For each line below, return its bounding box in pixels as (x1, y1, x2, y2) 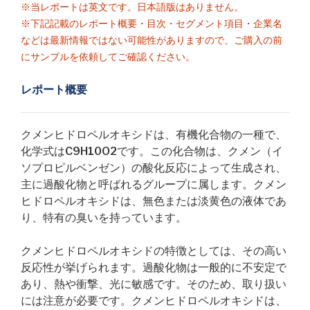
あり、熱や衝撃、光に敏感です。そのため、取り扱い (21, 277, 286, 291)
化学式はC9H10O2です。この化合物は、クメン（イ (21, 145, 283, 158)
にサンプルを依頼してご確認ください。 (21, 51, 195, 63)
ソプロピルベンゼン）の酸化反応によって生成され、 (21, 161, 286, 174)
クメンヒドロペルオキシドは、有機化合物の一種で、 (21, 128, 286, 141)
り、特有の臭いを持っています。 (21, 211, 187, 224)
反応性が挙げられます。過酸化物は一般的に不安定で (21, 261, 286, 274)
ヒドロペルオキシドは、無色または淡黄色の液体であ (21, 194, 286, 208)
